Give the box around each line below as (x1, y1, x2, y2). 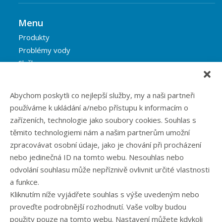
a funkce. (10, 177, 39, 187)
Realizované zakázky (18, 203, 88, 214)
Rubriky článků (18, 149, 81, 162)
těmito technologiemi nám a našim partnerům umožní (10, 127, 190, 137)
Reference (18, 70, 54, 81)
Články (18, 165, 40, 175)
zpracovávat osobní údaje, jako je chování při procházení (10, 140, 201, 150)
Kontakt (18, 109, 45, 119)
